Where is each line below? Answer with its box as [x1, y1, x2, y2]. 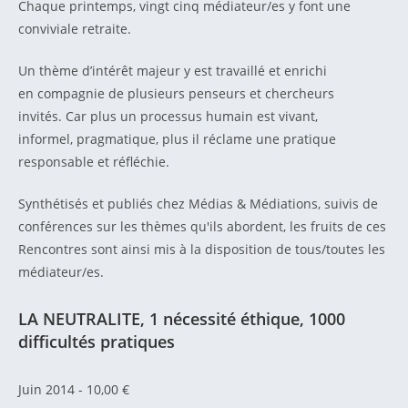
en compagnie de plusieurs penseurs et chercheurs [18, 85, 334, 102]
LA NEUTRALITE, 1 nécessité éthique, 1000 [18, 308, 345, 330]
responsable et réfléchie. [18, 153, 173, 170]
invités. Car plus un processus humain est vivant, [18, 107, 318, 125]
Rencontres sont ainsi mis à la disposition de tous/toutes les [18, 240, 385, 258]
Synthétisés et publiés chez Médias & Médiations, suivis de [18, 195, 378, 212]
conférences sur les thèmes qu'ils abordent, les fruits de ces [18, 218, 386, 235]
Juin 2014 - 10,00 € [18, 381, 133, 398]
